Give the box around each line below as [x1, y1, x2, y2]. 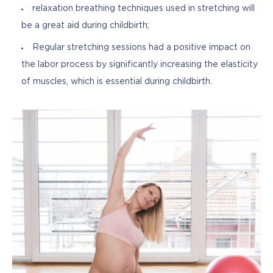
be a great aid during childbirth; [21, 21, 149, 29]
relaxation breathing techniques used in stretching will [32, 4, 255, 12]
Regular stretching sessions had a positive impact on [32, 43, 250, 51]
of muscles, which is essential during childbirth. [21, 77, 212, 85]
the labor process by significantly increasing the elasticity [21, 60, 258, 68]
